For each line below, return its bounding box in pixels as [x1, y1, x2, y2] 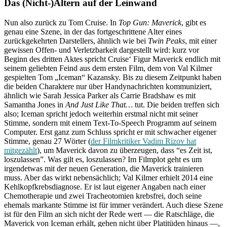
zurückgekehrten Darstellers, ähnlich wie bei [4, 36, 148, 45]
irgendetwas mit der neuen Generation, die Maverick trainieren [4, 164, 204, 173]
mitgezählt [4, 145, 37, 155]
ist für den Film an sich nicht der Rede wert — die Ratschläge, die [4, 209, 214, 218]
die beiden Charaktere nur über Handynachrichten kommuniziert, [4, 82, 212, 91]
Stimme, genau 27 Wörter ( [4, 136, 91, 145]
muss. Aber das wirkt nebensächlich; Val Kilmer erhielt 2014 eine [4, 173, 213, 182]
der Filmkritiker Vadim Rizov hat [91, 136, 196, 145]
